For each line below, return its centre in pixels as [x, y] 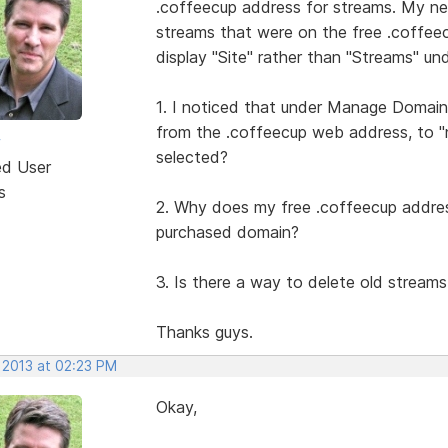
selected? [191, 156]
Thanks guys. [204, 331]
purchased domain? [227, 231]
